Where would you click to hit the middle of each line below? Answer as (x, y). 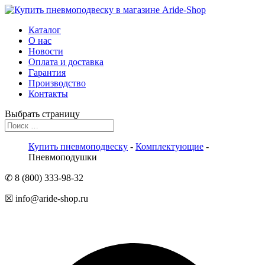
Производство (57, 83)
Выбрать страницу (42, 114)
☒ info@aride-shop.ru (46, 198)
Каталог (45, 30)
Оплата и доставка (66, 62)
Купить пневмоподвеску (78, 146)
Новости (46, 51)
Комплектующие (169, 146)
